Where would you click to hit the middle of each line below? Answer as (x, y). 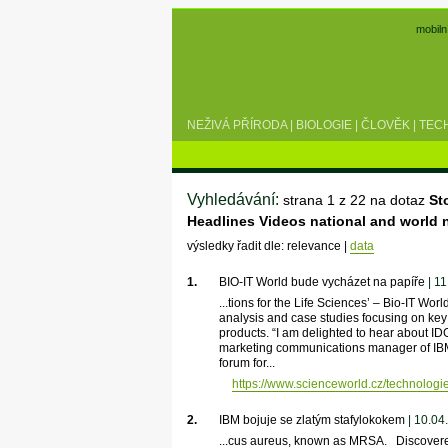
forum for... (246, 362)
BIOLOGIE (324, 124)
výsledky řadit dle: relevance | (268, 245)
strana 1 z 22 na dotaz (355, 199)
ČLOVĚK (385, 124)
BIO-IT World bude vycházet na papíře (321, 281)
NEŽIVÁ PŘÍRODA (237, 124)
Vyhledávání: (234, 198)
